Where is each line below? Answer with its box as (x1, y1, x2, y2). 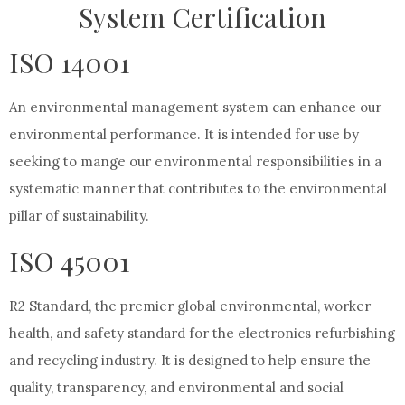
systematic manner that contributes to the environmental (9, 180, 387, 197)
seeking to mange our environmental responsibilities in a (9, 153, 381, 170)
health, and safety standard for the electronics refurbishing (9, 325, 395, 342)
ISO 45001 (9, 243, 129, 279)
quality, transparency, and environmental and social (9, 379, 344, 396)
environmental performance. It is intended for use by (9, 126, 359, 143)
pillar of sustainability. (9, 207, 149, 224)
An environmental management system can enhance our (9, 99, 381, 116)
